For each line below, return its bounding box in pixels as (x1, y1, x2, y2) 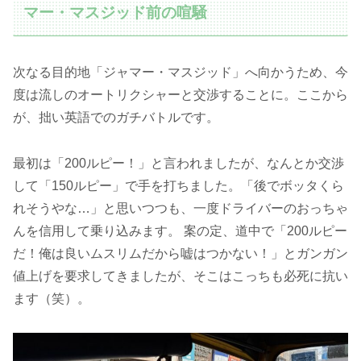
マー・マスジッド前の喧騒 (23, 4, 208, 22)
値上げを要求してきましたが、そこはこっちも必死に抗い (13, 268, 348, 283)
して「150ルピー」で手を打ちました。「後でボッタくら (13, 178, 344, 193)
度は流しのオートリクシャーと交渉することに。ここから (13, 87, 348, 102)
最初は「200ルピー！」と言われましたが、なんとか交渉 (13, 156, 344, 170)
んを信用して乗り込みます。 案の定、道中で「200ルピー (13, 223, 347, 238)
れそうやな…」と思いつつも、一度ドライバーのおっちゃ (13, 201, 348, 215)
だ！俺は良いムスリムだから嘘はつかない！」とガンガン (13, 246, 348, 260)
